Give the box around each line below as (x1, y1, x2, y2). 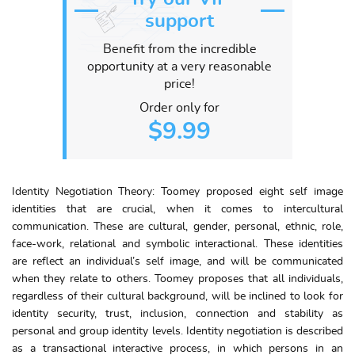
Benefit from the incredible (102, 43, 257, 55)
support (145, 12, 214, 31)
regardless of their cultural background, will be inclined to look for (12, 291, 343, 302)
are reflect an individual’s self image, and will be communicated (12, 256, 343, 267)
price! (164, 78, 195, 90)
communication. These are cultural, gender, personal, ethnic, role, (12, 221, 343, 232)
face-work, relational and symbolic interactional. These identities (12, 239, 343, 250)
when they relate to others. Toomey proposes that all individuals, (12, 273, 343, 284)
